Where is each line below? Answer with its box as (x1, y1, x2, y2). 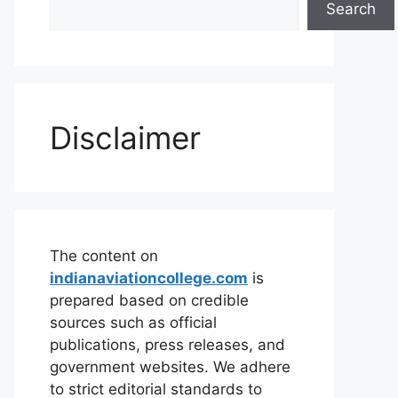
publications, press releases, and (50, 336, 285, 354)
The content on (50, 247, 158, 265)
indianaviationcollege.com (50, 269, 248, 287)
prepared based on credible (50, 291, 249, 309)
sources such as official (50, 314, 217, 331)
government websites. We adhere (50, 358, 291, 376)
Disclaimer (50, 119, 201, 156)
